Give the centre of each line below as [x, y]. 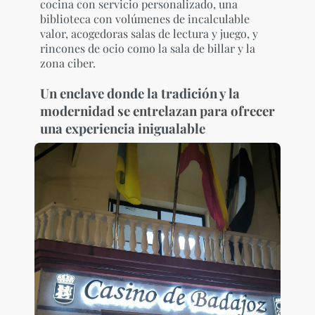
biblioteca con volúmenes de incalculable [144, 18]
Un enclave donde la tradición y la [140, 93]
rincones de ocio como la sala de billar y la [147, 48]
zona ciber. [67, 63]
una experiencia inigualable [122, 128]
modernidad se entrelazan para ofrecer [157, 110]
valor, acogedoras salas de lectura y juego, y [149, 33]
